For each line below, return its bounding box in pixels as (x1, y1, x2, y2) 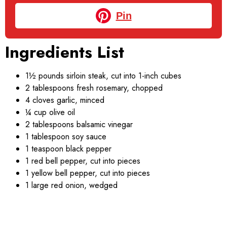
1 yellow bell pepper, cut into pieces (25, 167, 150, 179)
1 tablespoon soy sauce (25, 130, 106, 142)
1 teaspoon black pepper (25, 142, 111, 155)
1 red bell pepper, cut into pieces (25, 155, 140, 167)
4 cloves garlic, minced (25, 94, 104, 106)
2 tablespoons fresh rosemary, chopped (25, 82, 163, 94)
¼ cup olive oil (25, 106, 75, 118)
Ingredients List (5, 40, 124, 64)
